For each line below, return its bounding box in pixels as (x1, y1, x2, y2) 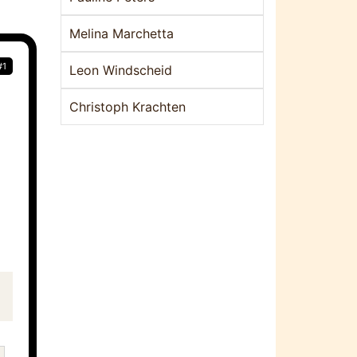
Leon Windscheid (69, 62, 172, 78)
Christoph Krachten (69, 99, 186, 115)
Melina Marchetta (69, 25, 174, 41)
